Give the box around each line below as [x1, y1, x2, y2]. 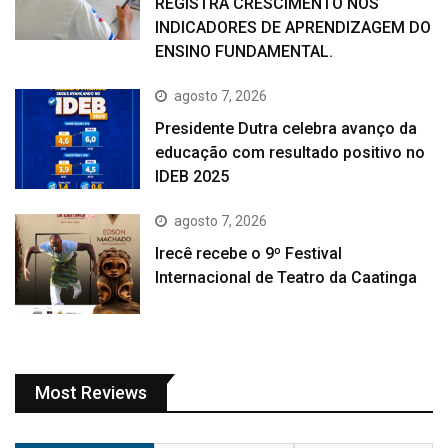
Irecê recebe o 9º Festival [155, 244, 343, 264]
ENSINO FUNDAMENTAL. [155, 41, 334, 61]
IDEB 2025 [155, 166, 230, 186]
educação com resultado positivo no [155, 142, 426, 162]
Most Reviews [35, 382, 147, 404]
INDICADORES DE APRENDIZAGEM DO [155, 17, 432, 37]
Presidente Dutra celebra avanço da [155, 118, 418, 138]
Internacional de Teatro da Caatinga [155, 268, 418, 288]
